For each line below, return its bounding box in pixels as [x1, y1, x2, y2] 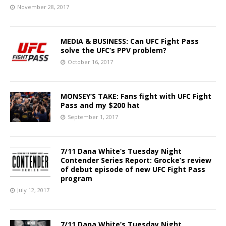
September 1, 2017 [68, 112, 118, 121]
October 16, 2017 [68, 58, 113, 66]
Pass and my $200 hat [61, 100, 140, 110]
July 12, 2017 [17, 186, 49, 194]
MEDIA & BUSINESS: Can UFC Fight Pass [61, 36, 199, 46]
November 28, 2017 [17, 3, 69, 11]
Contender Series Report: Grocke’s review [61, 155, 211, 165]
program [61, 173, 92, 183]
